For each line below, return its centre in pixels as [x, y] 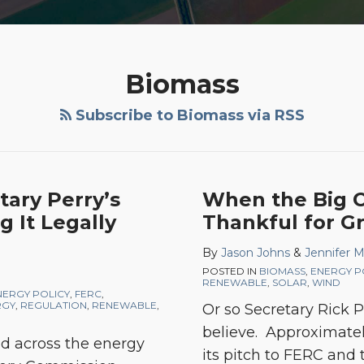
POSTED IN [231, 271]
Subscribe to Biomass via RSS [188, 115]
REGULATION [54, 305]
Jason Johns [256, 253]
